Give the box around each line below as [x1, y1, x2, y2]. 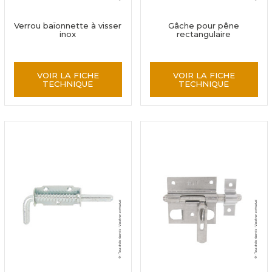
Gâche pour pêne [168, 21, 240, 30]
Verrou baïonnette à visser [14, 21, 122, 30]
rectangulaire [177, 29, 231, 39]
